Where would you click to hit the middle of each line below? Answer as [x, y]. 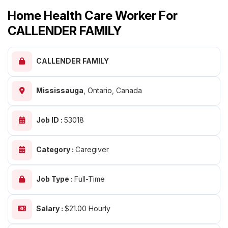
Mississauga [60, 90]
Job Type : [55, 179]
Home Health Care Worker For [93, 16]
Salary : [50, 208]
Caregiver [92, 149]
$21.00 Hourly [88, 208]
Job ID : [50, 120]
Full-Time [90, 179]
